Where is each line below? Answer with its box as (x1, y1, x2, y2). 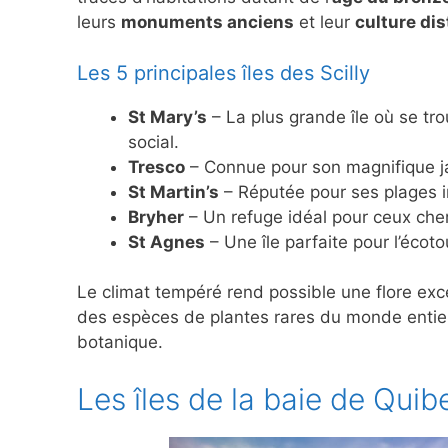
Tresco (128, 156, 185, 177)
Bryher (128, 206, 184, 227)
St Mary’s (128, 106, 207, 127)
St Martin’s (128, 181, 219, 202)
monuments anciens (121, 12, 294, 33)
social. (128, 131, 179, 152)
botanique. (77, 332, 163, 353)
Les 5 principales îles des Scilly (77, 60, 370, 85)
